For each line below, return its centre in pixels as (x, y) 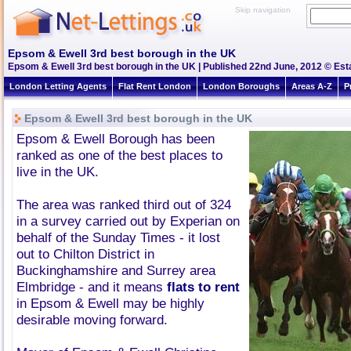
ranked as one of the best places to (119, 156)
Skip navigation (263, 10)
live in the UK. (58, 172)
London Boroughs (241, 86)
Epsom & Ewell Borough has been (116, 139)
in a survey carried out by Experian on (128, 221)
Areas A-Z (312, 86)
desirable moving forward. (92, 320)
